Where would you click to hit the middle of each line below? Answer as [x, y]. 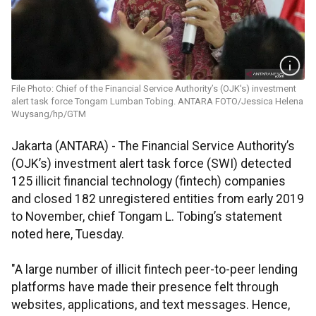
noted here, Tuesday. [68, 235]
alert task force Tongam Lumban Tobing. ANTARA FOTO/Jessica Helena [157, 102]
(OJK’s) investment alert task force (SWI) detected [151, 164]
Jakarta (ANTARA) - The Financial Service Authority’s [153, 146]
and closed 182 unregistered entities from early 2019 [158, 199]
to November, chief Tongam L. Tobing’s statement [147, 217]
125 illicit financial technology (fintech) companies [148, 182]
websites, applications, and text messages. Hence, [151, 305]
